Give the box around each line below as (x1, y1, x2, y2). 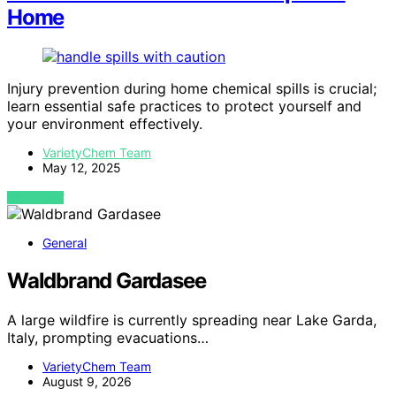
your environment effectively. (7, 115, 202, 133)
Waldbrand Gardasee (7, 268, 206, 294)
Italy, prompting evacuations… (7, 329, 209, 347)
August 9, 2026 (42, 374, 132, 390)
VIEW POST (7, 191, 65, 205)
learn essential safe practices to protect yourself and (7, 97, 362, 116)
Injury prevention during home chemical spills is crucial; (7, 80, 377, 98)
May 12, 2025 (42, 160, 121, 176)
